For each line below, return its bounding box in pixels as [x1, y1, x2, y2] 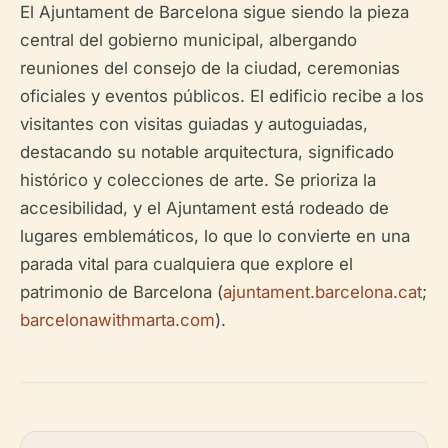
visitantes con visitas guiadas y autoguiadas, [20, 113, 368, 134]
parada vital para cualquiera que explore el [20, 253, 353, 274]
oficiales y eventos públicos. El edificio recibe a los [20, 85, 424, 106]
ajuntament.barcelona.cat [223, 281, 422, 302]
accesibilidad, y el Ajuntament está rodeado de [20, 197, 389, 218]
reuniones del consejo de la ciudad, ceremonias [20, 57, 400, 78]
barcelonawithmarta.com [20, 309, 215, 330]
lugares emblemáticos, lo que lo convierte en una [20, 225, 410, 246]
